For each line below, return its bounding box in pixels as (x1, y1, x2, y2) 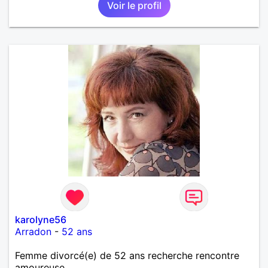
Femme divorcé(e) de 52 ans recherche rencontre (15, 249, 239, 261)
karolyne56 (15, 213, 66, 226)
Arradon (15, 225, 51, 237)
